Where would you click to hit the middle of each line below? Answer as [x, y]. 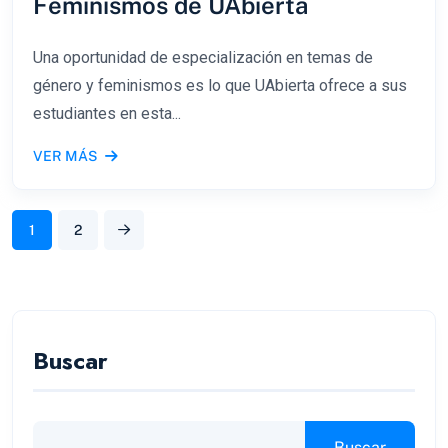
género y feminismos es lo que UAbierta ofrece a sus [220, 85]
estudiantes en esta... [107, 113]
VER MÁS [65, 155]
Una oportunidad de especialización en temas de [203, 57]
